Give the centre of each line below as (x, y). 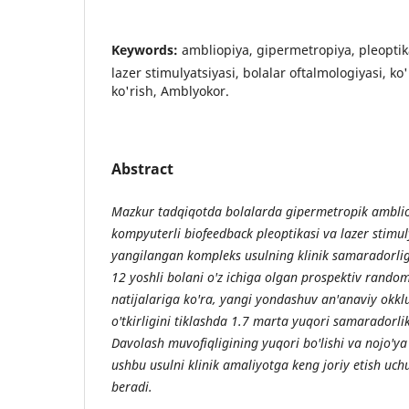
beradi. (132, 386)
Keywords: (147, 49)
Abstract (142, 168)
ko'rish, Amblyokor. (170, 90)
